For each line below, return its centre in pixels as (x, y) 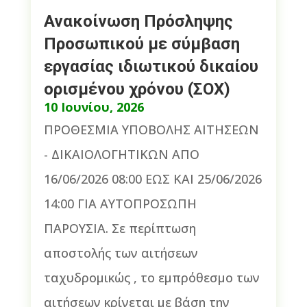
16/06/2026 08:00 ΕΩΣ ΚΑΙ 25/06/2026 (152, 179)
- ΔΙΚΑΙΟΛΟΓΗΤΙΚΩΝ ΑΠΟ (121, 154)
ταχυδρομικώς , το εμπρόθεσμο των (151, 277)
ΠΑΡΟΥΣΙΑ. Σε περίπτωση (120, 228)
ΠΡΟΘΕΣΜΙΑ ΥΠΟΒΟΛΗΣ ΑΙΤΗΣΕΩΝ (151, 129)
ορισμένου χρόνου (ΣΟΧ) (137, 89)
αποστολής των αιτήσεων (121, 253)
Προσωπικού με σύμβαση (142, 44)
